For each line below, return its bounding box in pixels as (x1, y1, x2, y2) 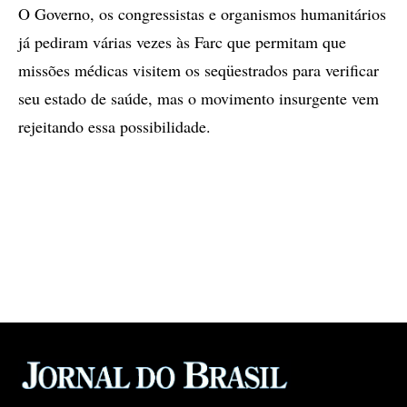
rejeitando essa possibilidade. (18, 115, 211, 137)
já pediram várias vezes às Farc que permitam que (18, 31, 346, 53)
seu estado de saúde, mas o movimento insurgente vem (18, 87, 379, 109)
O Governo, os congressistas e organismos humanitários (18, 3, 386, 25)
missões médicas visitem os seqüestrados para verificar (18, 59, 379, 81)
